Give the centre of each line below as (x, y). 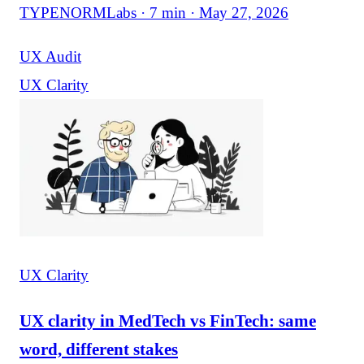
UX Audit (50, 56)
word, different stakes (99, 349)
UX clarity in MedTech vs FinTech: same (168, 320)
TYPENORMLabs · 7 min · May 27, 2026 (154, 12)
